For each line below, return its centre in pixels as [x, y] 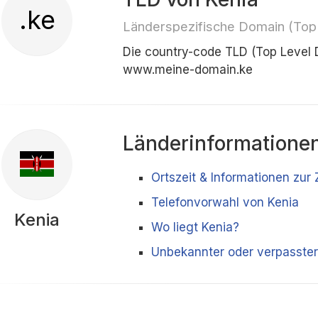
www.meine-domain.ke [188, 70]
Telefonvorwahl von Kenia [225, 202]
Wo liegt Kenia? [196, 227]
